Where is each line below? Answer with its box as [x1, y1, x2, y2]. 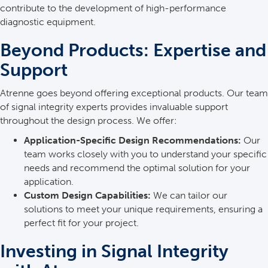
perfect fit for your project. [24, 217, 139, 229]
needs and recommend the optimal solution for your [24, 162, 250, 173]
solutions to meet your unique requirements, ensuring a [24, 203, 263, 215]
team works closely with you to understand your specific [24, 148, 267, 160]
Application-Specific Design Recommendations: [24, 135, 241, 146]
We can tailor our [151, 190, 227, 201]
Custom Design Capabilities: [24, 190, 151, 201]
